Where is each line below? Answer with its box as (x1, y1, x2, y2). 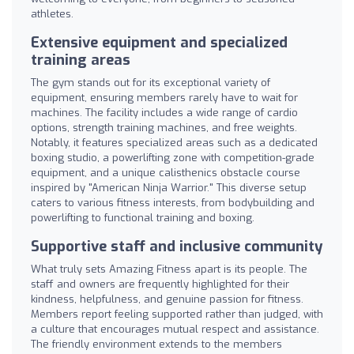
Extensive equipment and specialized (31, 32, 288, 52)
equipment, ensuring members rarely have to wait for (31, 90, 298, 104)
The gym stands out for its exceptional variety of (31, 75, 270, 89)
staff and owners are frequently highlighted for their (31, 277, 289, 291)
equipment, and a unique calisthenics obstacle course (31, 165, 300, 179)
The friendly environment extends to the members (31, 337, 282, 351)
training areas (31, 50, 130, 70)
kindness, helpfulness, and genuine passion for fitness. (31, 292, 303, 306)
